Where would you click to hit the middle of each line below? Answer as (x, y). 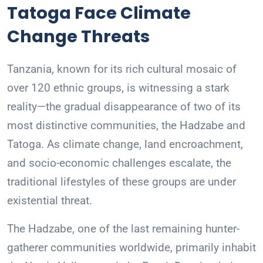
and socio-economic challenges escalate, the (119, 163)
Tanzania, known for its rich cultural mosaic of (122, 69)
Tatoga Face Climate (99, 13)
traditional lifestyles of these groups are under (122, 182)
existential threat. (50, 201)
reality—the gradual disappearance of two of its (124, 107)
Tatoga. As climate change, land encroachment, (125, 144)
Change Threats (78, 37)
